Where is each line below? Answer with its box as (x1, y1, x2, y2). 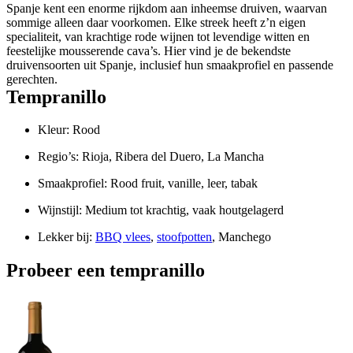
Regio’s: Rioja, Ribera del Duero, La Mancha (38, 150, 264, 164)
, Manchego (212, 230, 271, 244)
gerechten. (6, 72, 58, 86)
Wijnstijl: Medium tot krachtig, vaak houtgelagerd (38, 203, 284, 217)
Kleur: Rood (38, 123, 100, 137)
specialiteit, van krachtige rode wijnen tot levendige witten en (6, 29, 310, 43)
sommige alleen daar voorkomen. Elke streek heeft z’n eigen (6, 15, 306, 29)
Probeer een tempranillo (6, 260, 205, 281)
